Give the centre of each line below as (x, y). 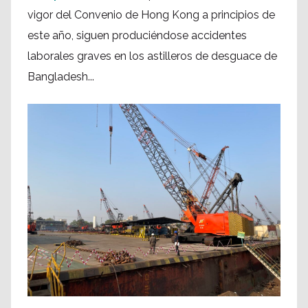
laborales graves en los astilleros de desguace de (152, 56)
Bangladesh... (61, 76)
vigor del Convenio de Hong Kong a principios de (151, 14)
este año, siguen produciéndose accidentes (137, 35)
